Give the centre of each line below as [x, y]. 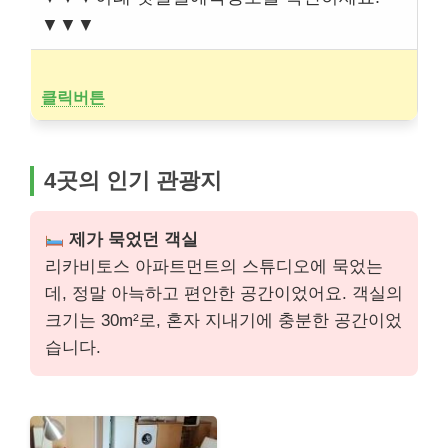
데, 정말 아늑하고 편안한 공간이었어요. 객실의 [224, 294]
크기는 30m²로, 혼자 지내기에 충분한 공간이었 [223, 321]
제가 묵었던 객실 [131, 240]
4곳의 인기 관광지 [133, 181]
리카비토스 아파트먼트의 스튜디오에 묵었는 [214, 267]
